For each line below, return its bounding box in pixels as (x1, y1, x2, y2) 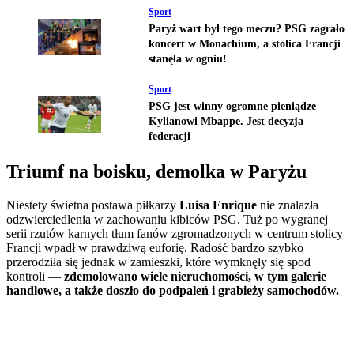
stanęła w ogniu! (149, 53, 227, 66)
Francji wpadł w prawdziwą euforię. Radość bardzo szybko (6, 240, 303, 254)
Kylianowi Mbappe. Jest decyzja (149, 115, 303, 127)
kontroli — (6, 269, 64, 283)
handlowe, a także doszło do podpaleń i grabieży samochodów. (6, 283, 339, 297)
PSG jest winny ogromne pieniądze (149, 100, 316, 112)
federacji (149, 130, 190, 142)
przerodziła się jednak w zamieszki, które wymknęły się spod (6, 254, 311, 269)
